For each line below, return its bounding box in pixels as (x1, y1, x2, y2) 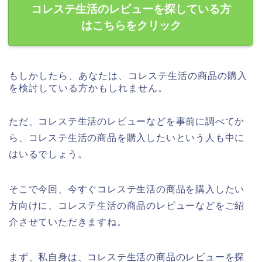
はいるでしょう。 (9, 149, 88, 160)
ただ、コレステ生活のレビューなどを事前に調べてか (9, 116, 245, 127)
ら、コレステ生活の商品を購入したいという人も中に (9, 133, 245, 143)
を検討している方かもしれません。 (9, 83, 168, 94)
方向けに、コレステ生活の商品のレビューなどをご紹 (9, 201, 245, 211)
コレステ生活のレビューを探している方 (31, 3, 231, 16)
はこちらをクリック (81, 19, 181, 32)
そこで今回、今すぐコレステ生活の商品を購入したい (9, 184, 245, 195)
